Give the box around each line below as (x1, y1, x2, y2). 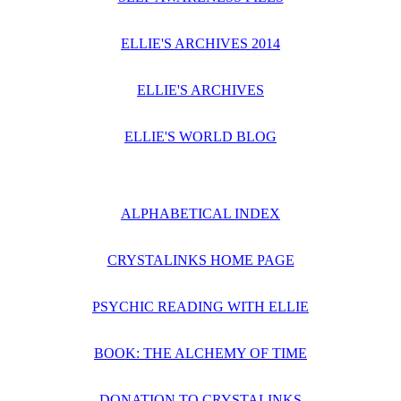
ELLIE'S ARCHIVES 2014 (121, 36, 280, 51)
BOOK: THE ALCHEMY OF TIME (94, 346, 307, 361)
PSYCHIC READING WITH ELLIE (92, 299, 309, 314)
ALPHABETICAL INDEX (121, 206, 280, 221)
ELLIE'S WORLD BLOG (124, 129, 277, 144)
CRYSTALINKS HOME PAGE (107, 252, 294, 268)
